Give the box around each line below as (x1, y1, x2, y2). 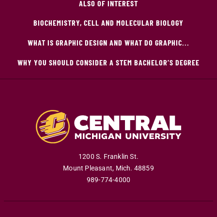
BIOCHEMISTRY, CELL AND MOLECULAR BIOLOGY (33, 17, 184, 27)
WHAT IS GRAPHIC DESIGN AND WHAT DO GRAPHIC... (28, 37, 189, 47)
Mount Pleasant (63, 164, 113, 173)
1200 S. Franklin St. (78, 153, 139, 161)
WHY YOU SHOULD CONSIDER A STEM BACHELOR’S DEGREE (17, 57, 200, 67)
